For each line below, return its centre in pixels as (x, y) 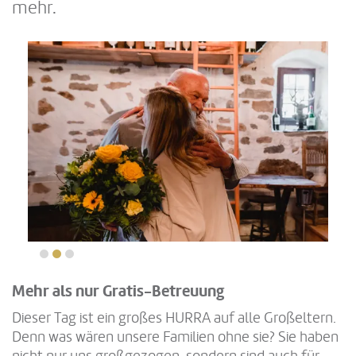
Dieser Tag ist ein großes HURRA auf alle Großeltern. (174, 318)
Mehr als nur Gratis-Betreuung (118, 292)
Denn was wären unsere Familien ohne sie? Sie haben (175, 337)
